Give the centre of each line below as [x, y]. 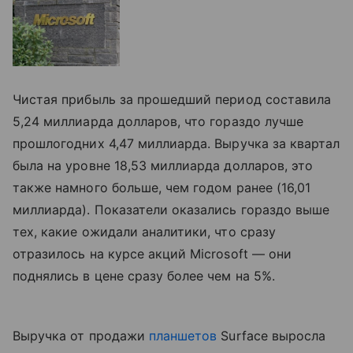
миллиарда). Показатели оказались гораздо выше [171, 209]
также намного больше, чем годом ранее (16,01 [162, 187]
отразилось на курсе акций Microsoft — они [152, 253]
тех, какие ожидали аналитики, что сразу [144, 231]
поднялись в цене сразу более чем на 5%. [144, 275]
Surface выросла [271, 335]
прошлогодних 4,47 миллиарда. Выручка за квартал [176, 143]
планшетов [183, 335]
